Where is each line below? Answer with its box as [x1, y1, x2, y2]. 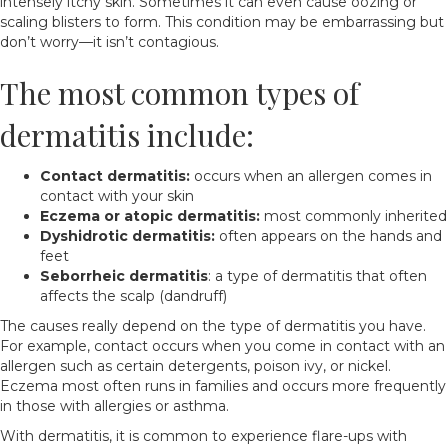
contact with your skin [40, 187, 194, 205]
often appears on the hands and [215, 227, 442, 245]
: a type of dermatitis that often [208, 267, 427, 285]
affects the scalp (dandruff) [40, 287, 227, 305]
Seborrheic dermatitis [40, 267, 208, 285]
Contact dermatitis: [40, 167, 194, 185]
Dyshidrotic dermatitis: [40, 227, 215, 245]
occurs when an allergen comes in [194, 167, 432, 185]
